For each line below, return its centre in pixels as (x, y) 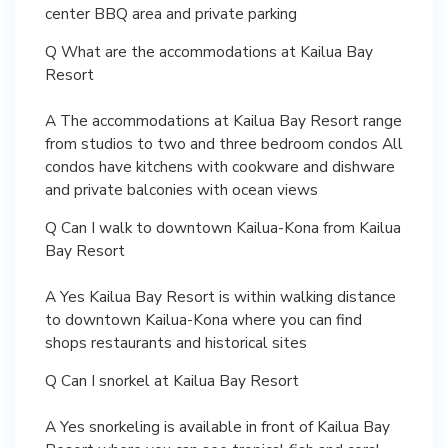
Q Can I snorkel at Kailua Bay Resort (172, 380)
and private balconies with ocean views (181, 189)
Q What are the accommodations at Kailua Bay (209, 51)
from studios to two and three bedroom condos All (224, 143)
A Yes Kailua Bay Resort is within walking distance (220, 296)
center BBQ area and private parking (171, 13)
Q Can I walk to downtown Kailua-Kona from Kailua (223, 227)
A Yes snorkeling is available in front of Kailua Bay (217, 426)
